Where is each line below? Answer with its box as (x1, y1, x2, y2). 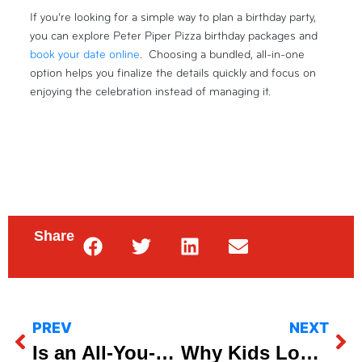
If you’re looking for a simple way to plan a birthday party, (30, 10, 317, 24)
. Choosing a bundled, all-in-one (140, 47, 305, 61)
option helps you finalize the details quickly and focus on (30, 65, 317, 80)
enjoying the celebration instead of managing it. (30, 84, 271, 99)
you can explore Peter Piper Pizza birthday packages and (30, 28, 318, 43)
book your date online (30, 47, 141, 61)
